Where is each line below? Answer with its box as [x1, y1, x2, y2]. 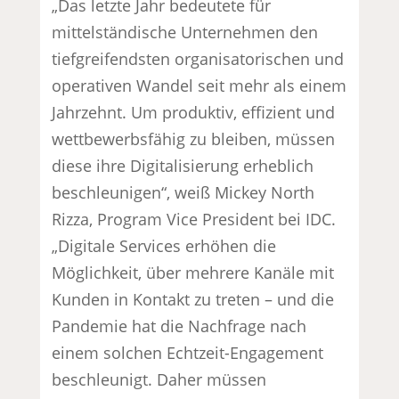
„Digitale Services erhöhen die [52, 234, 277, 256]
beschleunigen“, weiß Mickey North [52, 181, 315, 203]
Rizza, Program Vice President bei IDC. [52, 208, 337, 230]
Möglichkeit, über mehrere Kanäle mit [52, 261, 335, 283]
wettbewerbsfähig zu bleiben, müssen [52, 127, 336, 150]
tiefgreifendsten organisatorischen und [52, 47, 345, 69]
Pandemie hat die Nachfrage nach [52, 314, 307, 337]
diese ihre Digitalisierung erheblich [52, 154, 314, 176]
